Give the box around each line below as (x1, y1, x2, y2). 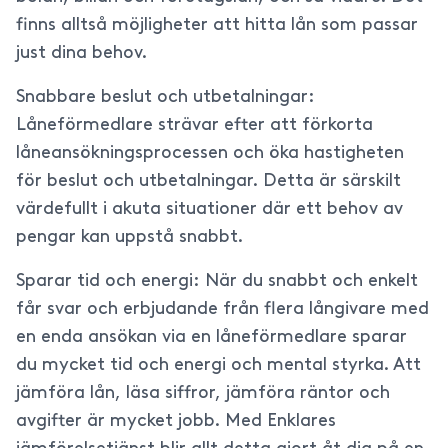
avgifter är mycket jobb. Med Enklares (16, 412, 336, 431)
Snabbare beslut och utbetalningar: (16, 88, 315, 107)
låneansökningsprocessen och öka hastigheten (16, 144, 404, 163)
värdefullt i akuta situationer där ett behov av (16, 200, 403, 219)
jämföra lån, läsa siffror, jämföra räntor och (16, 384, 390, 403)
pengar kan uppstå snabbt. (16, 228, 243, 247)
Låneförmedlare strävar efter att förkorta (16, 116, 373, 135)
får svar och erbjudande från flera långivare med (16, 300, 429, 319)
